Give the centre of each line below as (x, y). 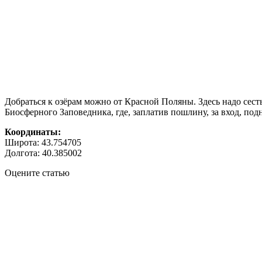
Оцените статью (37, 173)
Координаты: (33, 132)
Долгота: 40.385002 (43, 153)
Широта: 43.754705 (43, 142)
